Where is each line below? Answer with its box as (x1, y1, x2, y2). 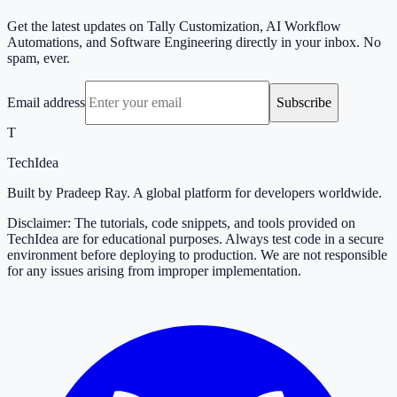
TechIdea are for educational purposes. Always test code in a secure (7, 231, 384, 247)
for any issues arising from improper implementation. (7, 263, 301, 279)
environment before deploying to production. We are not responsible (7, 247, 387, 263)
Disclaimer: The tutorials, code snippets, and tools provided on (7, 215, 355, 231)
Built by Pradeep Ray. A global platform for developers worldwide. (7, 185, 382, 201)
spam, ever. (7, 51, 70, 66)
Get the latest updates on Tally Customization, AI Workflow (7, 19, 341, 35)
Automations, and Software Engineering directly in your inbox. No (7, 35, 381, 51)
